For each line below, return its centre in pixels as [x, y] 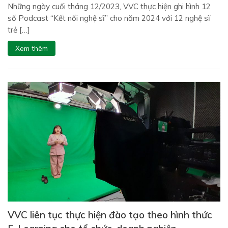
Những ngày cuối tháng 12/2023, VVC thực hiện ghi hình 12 [109, 6]
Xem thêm [32, 48]
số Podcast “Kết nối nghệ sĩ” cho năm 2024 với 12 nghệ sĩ [109, 18]
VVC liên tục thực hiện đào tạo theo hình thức [110, 215]
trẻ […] [19, 30]
